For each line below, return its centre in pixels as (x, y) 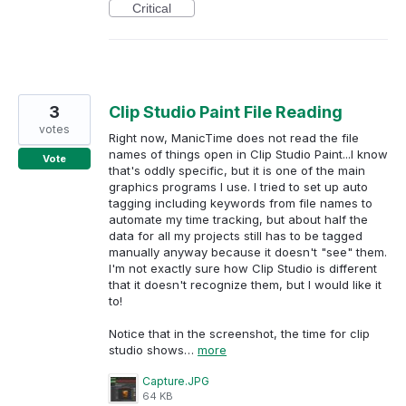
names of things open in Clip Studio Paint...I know (248, 154)
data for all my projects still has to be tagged (236, 235)
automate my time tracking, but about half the (238, 219)
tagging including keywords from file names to (241, 203)
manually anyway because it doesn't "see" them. (248, 251)
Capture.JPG (176, 382)
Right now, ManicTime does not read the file (234, 137)
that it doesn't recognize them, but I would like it (245, 284)
